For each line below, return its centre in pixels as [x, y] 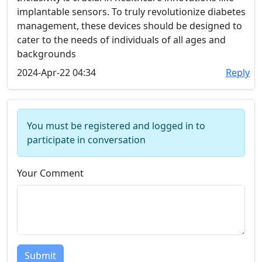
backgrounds [46, 54]
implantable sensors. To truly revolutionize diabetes [131, 12]
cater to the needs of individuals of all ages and [121, 40]
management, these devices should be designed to [130, 26]
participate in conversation [86, 140]
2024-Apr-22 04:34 [56, 73]
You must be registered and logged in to [116, 126]
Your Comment [50, 173]
